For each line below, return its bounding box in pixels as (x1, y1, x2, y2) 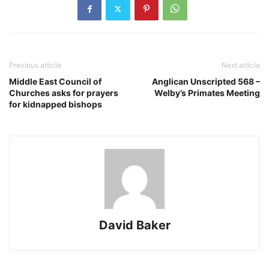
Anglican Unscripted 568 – (152, 76, 260, 87)
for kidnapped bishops (9, 99, 102, 110)
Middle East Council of (9, 76, 101, 87)
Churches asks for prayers (9, 88, 118, 98)
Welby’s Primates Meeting (154, 88, 260, 98)
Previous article (9, 61, 61, 70)
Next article (222, 61, 260, 70)
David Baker (98, 218, 171, 233)
